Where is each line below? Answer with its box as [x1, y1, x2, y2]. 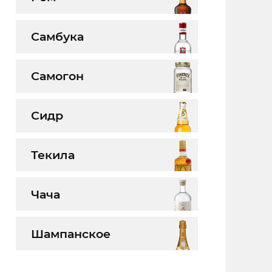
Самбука [30, 29, 84, 44]
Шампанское [30, 226, 110, 241]
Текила [30, 147, 75, 162]
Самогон [30, 69, 84, 84]
